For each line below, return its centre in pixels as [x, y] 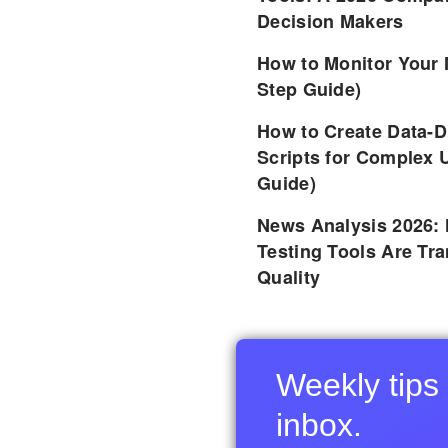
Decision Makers [330, 20]
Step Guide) [309, 88]
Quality [289, 276]
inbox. [319, 424]
